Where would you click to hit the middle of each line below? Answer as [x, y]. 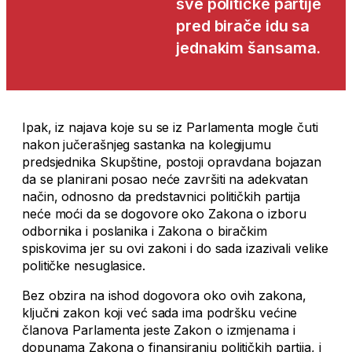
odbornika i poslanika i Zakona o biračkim [145, 231]
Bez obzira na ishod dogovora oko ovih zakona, [164, 295]
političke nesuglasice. [84, 266]
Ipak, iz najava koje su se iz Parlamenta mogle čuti [170, 127]
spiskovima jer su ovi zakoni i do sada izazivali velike [175, 248]
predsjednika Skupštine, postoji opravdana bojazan [172, 162]
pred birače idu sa [243, 26]
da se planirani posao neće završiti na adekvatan [165, 179]
